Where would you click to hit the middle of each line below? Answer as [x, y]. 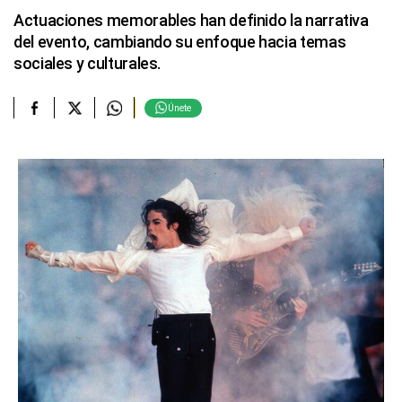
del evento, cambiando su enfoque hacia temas [180, 42]
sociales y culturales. [87, 63]
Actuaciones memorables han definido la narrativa [191, 20]
